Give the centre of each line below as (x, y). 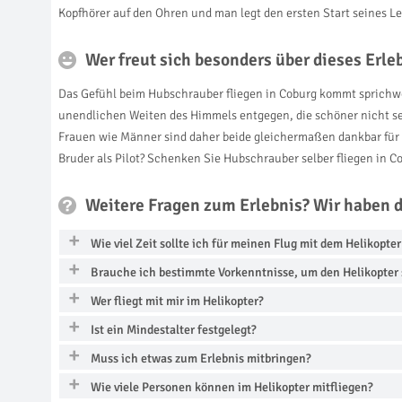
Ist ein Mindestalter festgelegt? (174, 329)
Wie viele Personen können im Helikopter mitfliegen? (232, 387)
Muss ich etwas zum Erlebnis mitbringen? (201, 358)
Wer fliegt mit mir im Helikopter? (177, 301)
